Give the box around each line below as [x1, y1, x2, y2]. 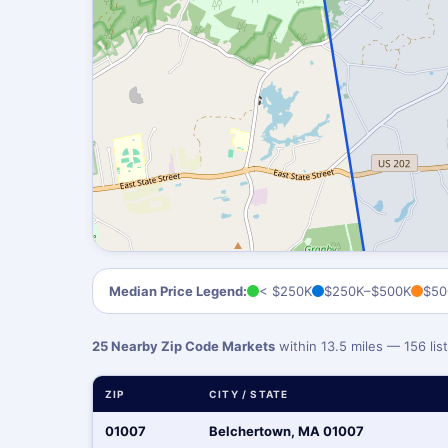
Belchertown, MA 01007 [209, 423, 364, 439]
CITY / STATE [209, 388, 289, 400]
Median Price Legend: [109, 283, 247, 299]
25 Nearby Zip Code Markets [92, 338, 275, 354]
